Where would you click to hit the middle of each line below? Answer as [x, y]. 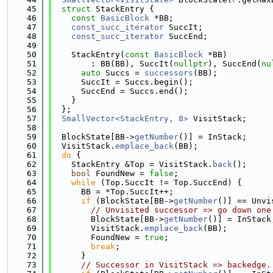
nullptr [191, 64]
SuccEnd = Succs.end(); [120, 91]
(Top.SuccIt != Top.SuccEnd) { [169, 183]
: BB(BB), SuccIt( [113, 64]
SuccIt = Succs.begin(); [122, 82]
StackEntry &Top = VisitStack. [132, 164]
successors [169, 73]
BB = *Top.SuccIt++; [113, 192]
